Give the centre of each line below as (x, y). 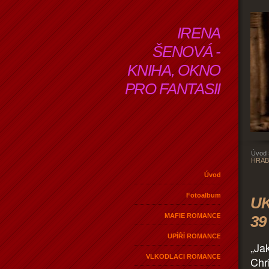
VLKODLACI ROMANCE (183, 256)
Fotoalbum (204, 195)
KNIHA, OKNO (174, 70)
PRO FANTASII (172, 89)
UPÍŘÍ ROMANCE (194, 236)
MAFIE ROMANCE (193, 215)
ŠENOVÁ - (186, 52)
